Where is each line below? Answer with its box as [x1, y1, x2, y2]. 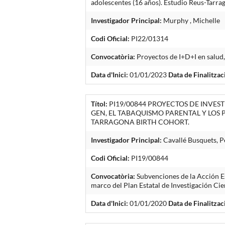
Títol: [91, 99, 108, 108]
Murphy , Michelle [162, 16, 220, 25]
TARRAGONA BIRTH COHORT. [91, 117, 190, 126]
